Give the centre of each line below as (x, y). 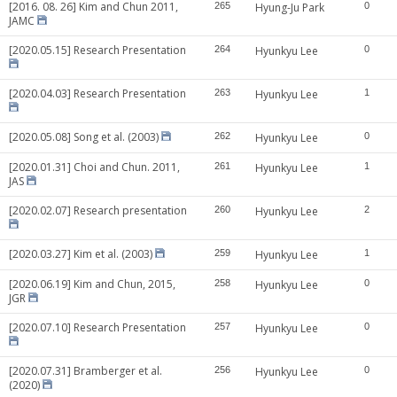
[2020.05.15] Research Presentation (97, 50)
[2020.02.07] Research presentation (98, 210)
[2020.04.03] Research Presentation (97, 93)
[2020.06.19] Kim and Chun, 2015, (92, 284)
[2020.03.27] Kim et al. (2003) (81, 254)
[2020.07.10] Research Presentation (97, 327)
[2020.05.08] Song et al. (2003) (84, 137)
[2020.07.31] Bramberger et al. (86, 371)
